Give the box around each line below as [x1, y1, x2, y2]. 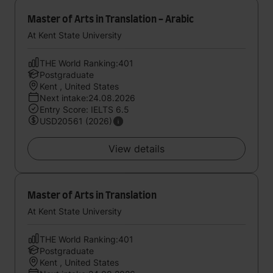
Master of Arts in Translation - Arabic [27, 15, 194, 24]
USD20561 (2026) [40, 116, 112, 126]
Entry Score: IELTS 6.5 [40, 104, 129, 115]
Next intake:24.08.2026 [40, 93, 135, 103]
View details [108, 143, 165, 155]
